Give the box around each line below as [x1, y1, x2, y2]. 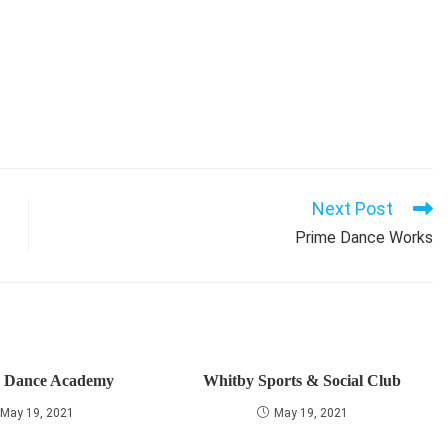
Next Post [312, 198, 393, 219]
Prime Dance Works [295, 228, 433, 247]
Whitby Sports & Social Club [203, 372, 402, 389]
